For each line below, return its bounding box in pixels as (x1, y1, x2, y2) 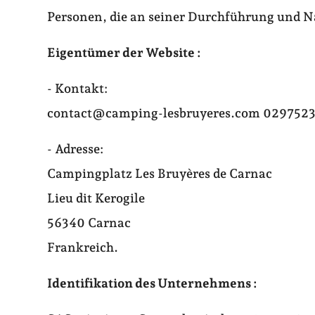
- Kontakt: (47, 81, 108, 96)
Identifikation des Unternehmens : (47, 276, 258, 291)
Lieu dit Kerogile (47, 191, 146, 206)
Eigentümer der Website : (47, 45, 202, 60)
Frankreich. (47, 240, 119, 255)
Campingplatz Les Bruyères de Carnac (47, 166, 273, 181)
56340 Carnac (47, 215, 131, 231)
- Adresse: (47, 141, 104, 157)
